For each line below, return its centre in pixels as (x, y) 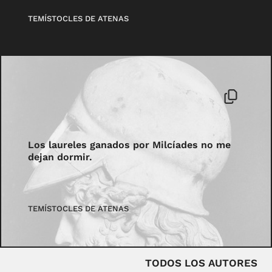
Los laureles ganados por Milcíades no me (130, 145)
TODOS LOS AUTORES (201, 263)
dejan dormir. (60, 157)
